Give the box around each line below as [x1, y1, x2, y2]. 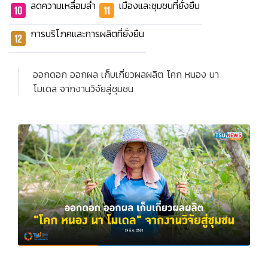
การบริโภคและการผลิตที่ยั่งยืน [31, 28, 144, 39]
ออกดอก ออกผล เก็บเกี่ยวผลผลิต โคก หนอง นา [33, 68, 219, 80]
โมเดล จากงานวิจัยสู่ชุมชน [33, 83, 133, 95]
